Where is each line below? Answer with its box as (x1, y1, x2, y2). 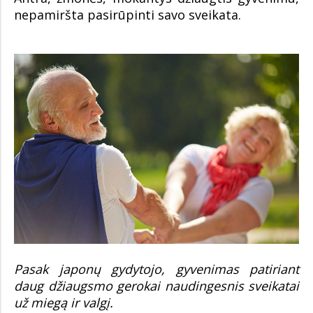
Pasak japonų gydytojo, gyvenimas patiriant (14, 261, 299, 278)
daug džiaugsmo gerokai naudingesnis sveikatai (14, 277, 299, 295)
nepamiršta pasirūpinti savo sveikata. (14, 6, 241, 24)
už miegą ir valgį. (14, 294, 113, 312)
